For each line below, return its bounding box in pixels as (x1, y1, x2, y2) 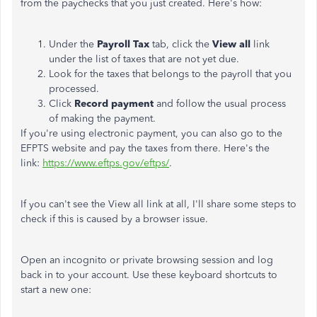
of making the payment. (49, 113, 156, 125)
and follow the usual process (154, 98, 286, 110)
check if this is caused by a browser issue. (21, 213, 208, 225)
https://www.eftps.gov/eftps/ (42, 157, 169, 169)
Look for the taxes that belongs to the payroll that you (49, 68, 292, 80)
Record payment (74, 98, 154, 110)
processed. (49, 83, 102, 95)
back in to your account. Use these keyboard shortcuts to (21, 269, 277, 281)
